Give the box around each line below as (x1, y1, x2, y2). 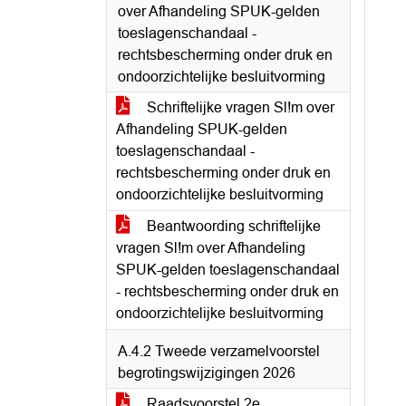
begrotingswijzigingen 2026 (118, 365, 295, 381)
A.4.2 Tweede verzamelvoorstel (118, 343, 320, 359)
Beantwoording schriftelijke (143, 218, 321, 234)
